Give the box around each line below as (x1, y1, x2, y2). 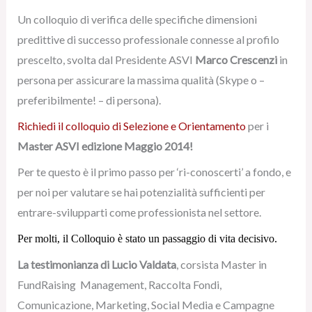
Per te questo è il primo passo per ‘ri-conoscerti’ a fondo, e (17, 165, 291, 178)
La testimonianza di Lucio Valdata (17, 258, 176, 271)
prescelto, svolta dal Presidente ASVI (17, 53, 195, 66)
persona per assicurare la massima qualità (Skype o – (17, 73, 265, 86)
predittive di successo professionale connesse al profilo (17, 33, 279, 46)
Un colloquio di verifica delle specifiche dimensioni (17, 13, 257, 26)
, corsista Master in (175, 258, 267, 271)
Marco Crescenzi (194, 53, 277, 66)
